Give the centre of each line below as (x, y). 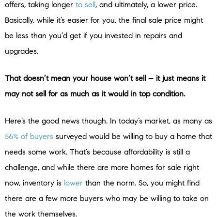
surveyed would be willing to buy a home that (133, 136)
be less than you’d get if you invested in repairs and (93, 35)
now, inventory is (34, 183)
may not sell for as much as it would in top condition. (95, 93)
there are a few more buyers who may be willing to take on (107, 198)
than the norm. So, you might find (141, 183)
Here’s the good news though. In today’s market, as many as (108, 121)
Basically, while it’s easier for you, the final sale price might (104, 20)
